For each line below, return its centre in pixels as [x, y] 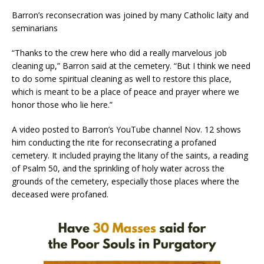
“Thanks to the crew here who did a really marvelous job [119, 52]
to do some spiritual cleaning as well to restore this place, [122, 78]
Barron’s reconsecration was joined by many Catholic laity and [130, 15]
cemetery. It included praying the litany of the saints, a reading [130, 155]
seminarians [35, 28]
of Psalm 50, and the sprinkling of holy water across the [118, 168]
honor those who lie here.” [62, 104]
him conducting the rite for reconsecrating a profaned [114, 142]
